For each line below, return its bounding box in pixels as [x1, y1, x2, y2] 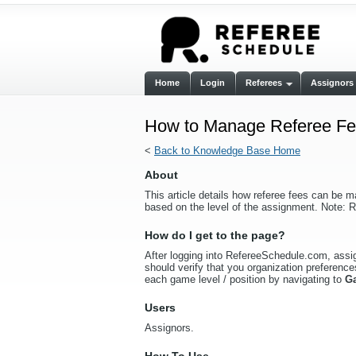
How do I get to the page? [145, 229, 285, 242]
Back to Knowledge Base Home [154, 145, 300, 157]
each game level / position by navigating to [145, 273, 345, 285]
